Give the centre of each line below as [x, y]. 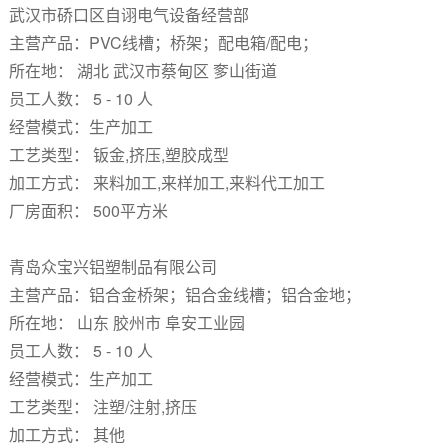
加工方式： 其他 [66, 434]
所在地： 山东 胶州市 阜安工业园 [126, 322]
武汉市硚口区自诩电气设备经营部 [130, 14]
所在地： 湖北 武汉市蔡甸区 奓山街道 [142, 70]
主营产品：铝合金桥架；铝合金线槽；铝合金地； [184, 294]
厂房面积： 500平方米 [88, 210]
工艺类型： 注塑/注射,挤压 [102, 406]
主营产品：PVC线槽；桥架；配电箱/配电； [163, 42]
